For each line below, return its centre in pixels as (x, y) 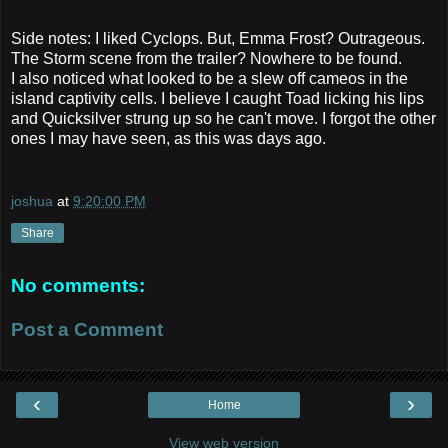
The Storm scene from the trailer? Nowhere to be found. (206, 58)
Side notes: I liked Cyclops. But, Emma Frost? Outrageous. (218, 38)
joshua (32, 201)
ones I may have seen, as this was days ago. (168, 138)
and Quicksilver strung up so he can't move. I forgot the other (223, 118)
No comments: (78, 286)
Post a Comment (87, 329)
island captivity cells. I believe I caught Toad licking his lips (217, 98)
